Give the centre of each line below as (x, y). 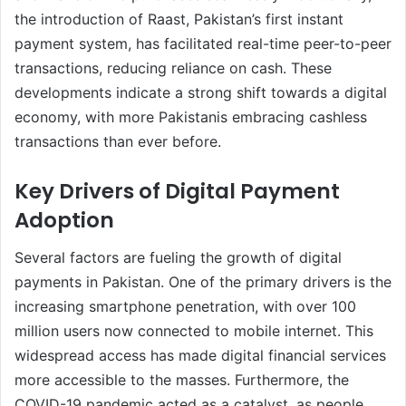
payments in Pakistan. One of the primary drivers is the (203, 281)
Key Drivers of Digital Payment (177, 192)
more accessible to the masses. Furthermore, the (182, 379)
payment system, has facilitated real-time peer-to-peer (203, 44)
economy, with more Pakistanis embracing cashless (191, 117)
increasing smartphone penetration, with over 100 (185, 306)
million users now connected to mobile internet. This (194, 330)
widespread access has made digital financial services (200, 355)
